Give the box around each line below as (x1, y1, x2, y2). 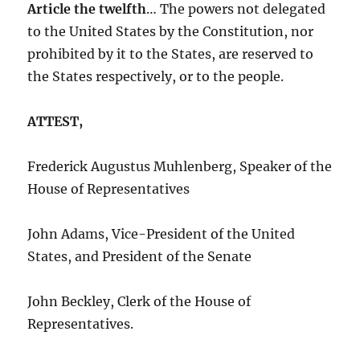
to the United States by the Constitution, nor (27, 22, 314, 39)
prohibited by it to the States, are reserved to (27, 45, 314, 62)
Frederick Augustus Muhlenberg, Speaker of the (27, 157, 333, 174)
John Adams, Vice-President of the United (27, 225, 296, 242)
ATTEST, (27, 112, 84, 129)
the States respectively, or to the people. (27, 67, 284, 84)
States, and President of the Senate (27, 247, 252, 264)
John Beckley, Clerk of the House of (27, 292, 252, 309)
